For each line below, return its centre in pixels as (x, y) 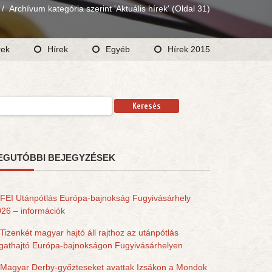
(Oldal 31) (190, 8)
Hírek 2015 (189, 49)
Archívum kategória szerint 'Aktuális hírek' (89, 8)
